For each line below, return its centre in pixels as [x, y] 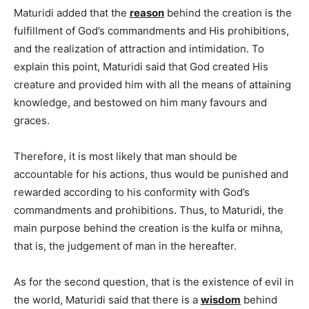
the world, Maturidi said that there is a [107, 299]
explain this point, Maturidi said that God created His [141, 66]
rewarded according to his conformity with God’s [132, 192]
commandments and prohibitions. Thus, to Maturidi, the [149, 210]
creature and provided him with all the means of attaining [152, 84]
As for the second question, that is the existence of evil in [154, 281]
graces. [32, 120]
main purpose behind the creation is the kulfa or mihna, [148, 228]
